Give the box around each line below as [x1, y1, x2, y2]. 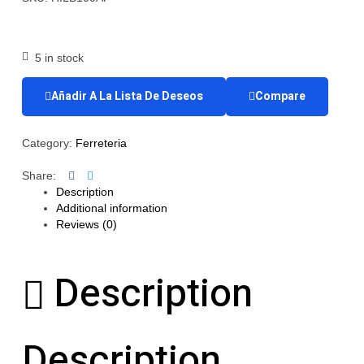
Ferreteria [76, 136, 127, 149]
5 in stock [34, 50, 84, 64]
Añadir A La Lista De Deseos [51, 87, 203, 105]
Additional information [56, 201, 167, 214]
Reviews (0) [56, 217, 117, 231]
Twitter [93, 167, 127, 181]
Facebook [74, 167, 125, 181]
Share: [22, 168, 56, 182]
